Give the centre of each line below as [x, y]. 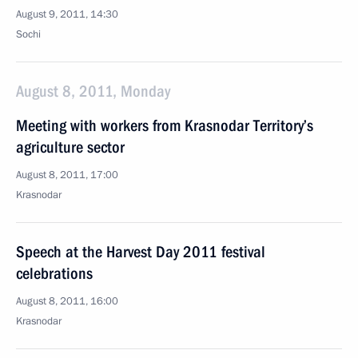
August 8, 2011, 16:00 [67, 301]
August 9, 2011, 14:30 [67, 14]
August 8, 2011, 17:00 [67, 175]
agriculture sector [70, 147]
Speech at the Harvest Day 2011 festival [141, 252]
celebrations [54, 273]
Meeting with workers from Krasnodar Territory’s [165, 125]
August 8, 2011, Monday [93, 91]
